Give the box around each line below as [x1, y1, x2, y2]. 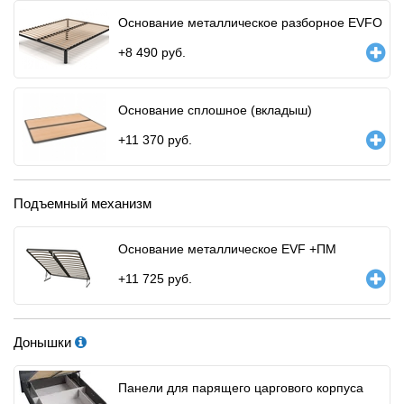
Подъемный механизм [14, 195, 151, 211]
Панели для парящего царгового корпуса [118, 380, 363, 395]
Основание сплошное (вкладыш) [118, 102, 312, 117]
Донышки [14, 334, 75, 350]
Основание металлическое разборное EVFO [118, 14, 382, 30]
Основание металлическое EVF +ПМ [118, 241, 336, 256]
